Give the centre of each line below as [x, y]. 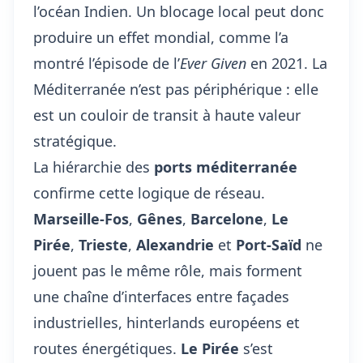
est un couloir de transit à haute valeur [167, 115]
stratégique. [75, 141]
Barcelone [227, 219]
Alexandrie [175, 245]
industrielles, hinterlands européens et [167, 322]
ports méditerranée [226, 167]
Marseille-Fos [81, 219]
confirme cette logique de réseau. [149, 193]
